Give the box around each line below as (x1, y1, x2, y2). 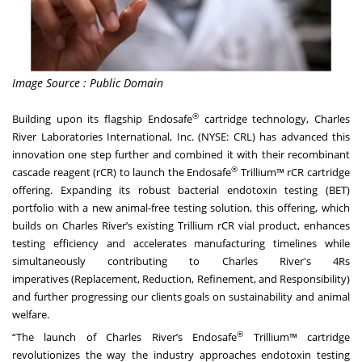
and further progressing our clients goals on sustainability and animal (12, 289, 350, 305)
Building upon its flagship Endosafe (12, 112, 192, 127)
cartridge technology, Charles (198, 112, 351, 127)
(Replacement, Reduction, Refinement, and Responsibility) (69, 271, 350, 287)
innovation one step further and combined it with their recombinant (12, 147, 350, 162)
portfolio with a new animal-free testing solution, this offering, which (12, 200, 350, 216)
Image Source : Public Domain (12, 75, 163, 91)
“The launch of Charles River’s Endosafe (12, 330, 238, 345)
